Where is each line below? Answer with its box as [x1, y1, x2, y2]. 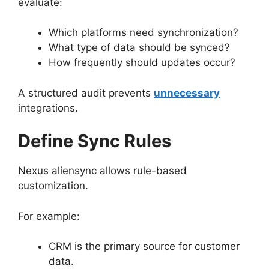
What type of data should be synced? [49, 41, 230, 54]
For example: [18, 210, 80, 222]
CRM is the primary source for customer [49, 240, 240, 253]
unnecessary [154, 86, 220, 99]
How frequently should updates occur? [49, 56, 235, 69]
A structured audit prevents [18, 86, 154, 99]
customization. [18, 180, 88, 192]
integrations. [18, 101, 78, 114]
